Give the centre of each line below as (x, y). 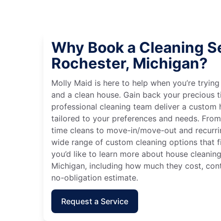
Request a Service (95, 201)
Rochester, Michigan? (129, 63)
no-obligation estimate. (95, 177)
